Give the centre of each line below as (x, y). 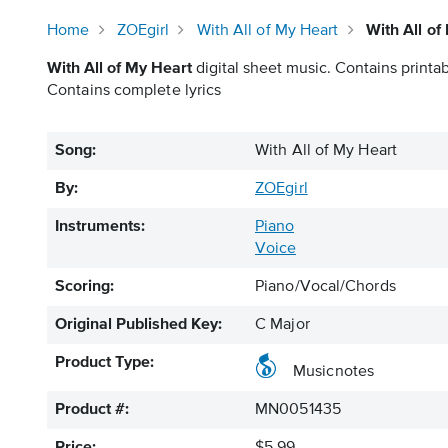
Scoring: (84, 287)
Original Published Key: (138, 325)
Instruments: (100, 227)
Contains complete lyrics (134, 91)
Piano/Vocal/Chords (325, 287)
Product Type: (104, 363)
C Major (282, 325)
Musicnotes (333, 372)
